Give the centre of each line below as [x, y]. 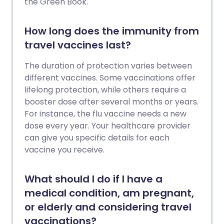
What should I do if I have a [93, 179]
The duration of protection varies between [108, 66]
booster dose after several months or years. [111, 102]
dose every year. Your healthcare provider [107, 126]
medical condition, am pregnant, [109, 193]
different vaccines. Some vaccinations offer [110, 78]
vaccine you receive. [64, 150]
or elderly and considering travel [108, 207]
